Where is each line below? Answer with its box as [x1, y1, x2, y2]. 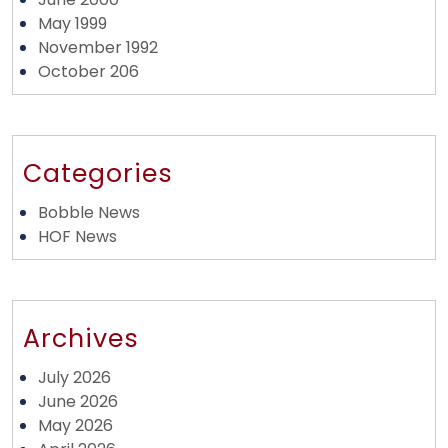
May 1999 [38, 12, 107, 35]
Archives [23, 321, 139, 356]
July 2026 [38, 366, 111, 389]
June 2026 [38, 390, 118, 413]
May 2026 [38, 414, 113, 437]
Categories [23, 156, 173, 191]
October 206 [38, 60, 139, 83]
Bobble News [38, 201, 140, 224]
